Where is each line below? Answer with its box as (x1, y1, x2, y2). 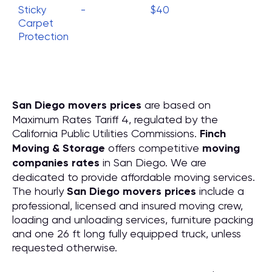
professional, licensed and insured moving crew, (12, 199, 243, 212)
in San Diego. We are (100, 156, 206, 169)
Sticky (18, 4, 47, 16)
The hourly (12, 185, 67, 197)
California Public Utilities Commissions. (12, 127, 200, 140)
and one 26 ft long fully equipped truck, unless (12, 227, 241, 240)
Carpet (18, 17, 53, 29)
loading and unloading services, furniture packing (12, 213, 253, 226)
